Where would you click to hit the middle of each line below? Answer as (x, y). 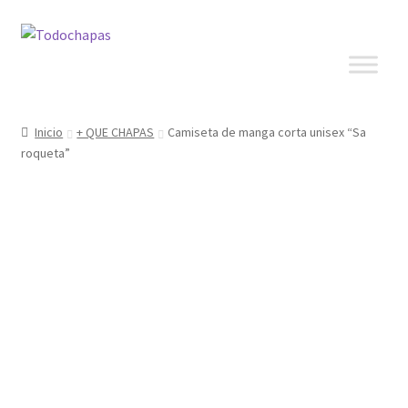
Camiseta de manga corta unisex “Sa (267, 132)
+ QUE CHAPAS (116, 132)
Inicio (49, 132)
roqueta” (45, 153)
